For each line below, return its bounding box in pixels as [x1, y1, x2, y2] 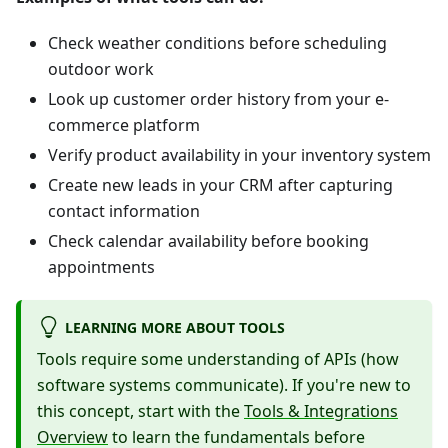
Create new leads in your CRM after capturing [48, 173, 393, 196]
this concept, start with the [37, 399, 244, 422]
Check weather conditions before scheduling [48, 31, 387, 54]
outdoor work [48, 57, 154, 80]
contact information [48, 199, 200, 222]
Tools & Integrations [244, 399, 398, 422]
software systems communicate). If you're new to [37, 373, 411, 396]
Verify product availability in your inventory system [48, 143, 431, 166]
